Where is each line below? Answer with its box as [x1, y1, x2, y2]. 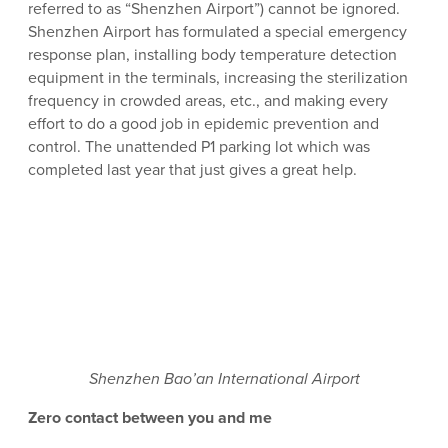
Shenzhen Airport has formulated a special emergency [28, 20, 407, 44]
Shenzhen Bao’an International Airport [88, 367, 360, 391]
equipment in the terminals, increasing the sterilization [28, 66, 408, 90]
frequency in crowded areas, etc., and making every [28, 89, 388, 113]
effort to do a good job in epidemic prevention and [28, 112, 379, 136]
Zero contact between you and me [28, 406, 272, 430]
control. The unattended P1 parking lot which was [28, 135, 370, 159]
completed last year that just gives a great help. [28, 158, 357, 182]
